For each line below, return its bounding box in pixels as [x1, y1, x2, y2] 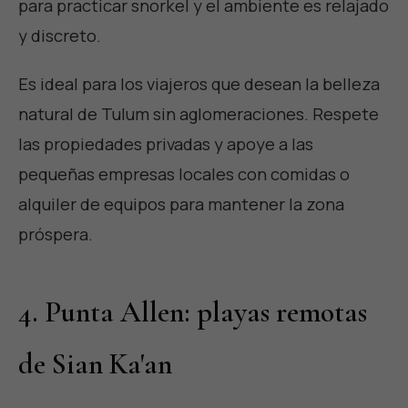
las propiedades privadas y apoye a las [18, 132, 313, 157]
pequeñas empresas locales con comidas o [18, 162, 350, 187]
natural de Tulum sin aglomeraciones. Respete [18, 102, 379, 127]
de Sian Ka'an [18, 346, 172, 382]
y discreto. [18, 24, 101, 48]
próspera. [18, 222, 93, 247]
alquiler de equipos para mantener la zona [18, 192, 344, 217]
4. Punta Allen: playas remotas [18, 294, 367, 331]
